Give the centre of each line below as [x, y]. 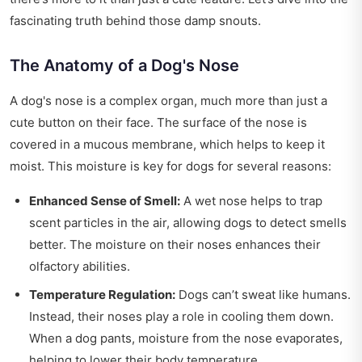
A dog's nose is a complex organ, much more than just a [168, 101]
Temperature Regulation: [102, 295]
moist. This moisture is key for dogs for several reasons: [170, 166]
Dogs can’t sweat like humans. [263, 295]
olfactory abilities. [80, 266]
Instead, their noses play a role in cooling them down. [181, 316]
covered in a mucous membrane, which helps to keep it [167, 144]
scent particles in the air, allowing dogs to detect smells [188, 223]
